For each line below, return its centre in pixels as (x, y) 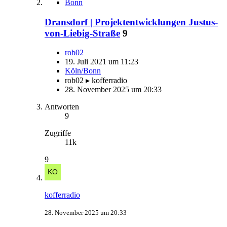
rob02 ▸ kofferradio (96, 81)
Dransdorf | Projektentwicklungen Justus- (131, 22)
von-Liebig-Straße (82, 33)
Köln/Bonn (83, 71)
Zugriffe (58, 133)
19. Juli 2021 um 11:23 (102, 62)
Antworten (62, 107)
